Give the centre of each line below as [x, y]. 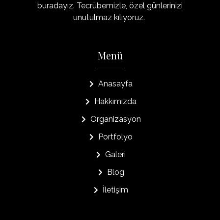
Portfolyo [116, 137]
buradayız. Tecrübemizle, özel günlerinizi [110, 6]
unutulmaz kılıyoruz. [110, 17]
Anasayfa [116, 84]
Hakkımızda [116, 101]
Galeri [116, 154]
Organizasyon [115, 119]
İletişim [116, 190]
